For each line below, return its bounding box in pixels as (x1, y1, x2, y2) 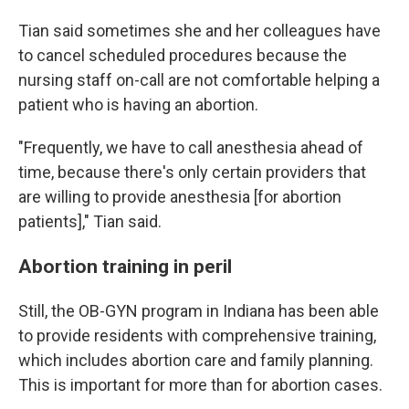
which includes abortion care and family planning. (18, 351, 373, 370)
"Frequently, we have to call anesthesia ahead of (18, 138, 363, 157)
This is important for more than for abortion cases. (18, 375, 383, 394)
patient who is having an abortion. (18, 95, 258, 114)
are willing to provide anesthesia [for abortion (18, 187, 341, 206)
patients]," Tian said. (18, 212, 162, 231)
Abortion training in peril (18, 255, 232, 278)
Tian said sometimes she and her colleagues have (18, 21, 381, 40)
